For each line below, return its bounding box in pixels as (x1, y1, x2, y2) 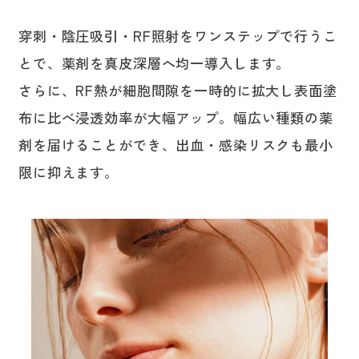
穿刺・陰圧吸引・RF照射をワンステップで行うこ (18, 25, 337, 46)
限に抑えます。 (18, 161, 119, 182)
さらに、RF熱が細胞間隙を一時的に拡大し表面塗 (18, 79, 337, 100)
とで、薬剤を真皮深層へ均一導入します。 (18, 52, 291, 73)
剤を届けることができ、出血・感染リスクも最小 (18, 134, 333, 155)
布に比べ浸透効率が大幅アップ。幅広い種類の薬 (18, 107, 333, 127)
